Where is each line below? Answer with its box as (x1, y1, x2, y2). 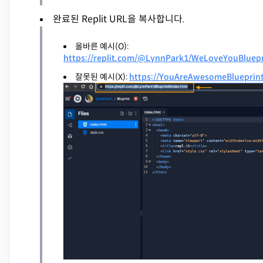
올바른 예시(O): (75, 41, 129, 52)
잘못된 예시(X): (75, 72, 129, 83)
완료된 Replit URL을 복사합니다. (53, 13, 185, 26)
